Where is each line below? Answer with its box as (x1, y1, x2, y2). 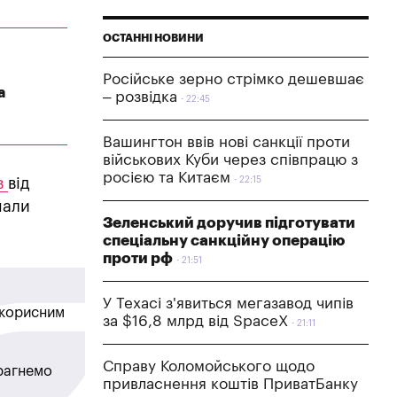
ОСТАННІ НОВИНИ (103, 32, 204, 43)
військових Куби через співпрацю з (103, 152, 358, 167)
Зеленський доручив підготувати (103, 214, 355, 230)
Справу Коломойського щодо (103, 358, 315, 374)
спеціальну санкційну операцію (103, 232, 345, 248)
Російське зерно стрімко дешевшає (103, 71, 364, 87)
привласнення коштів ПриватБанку (103, 376, 358, 392)
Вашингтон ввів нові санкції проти (103, 134, 350, 150)
